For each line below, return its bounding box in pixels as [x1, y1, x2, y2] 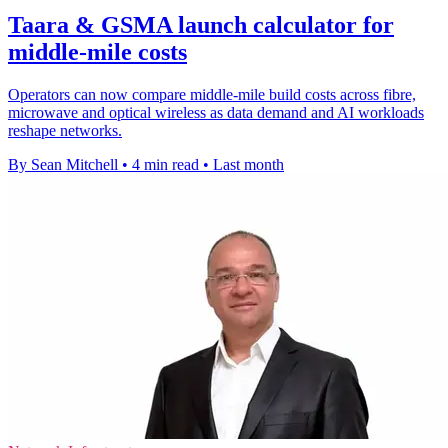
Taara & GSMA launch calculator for [8, 12, 394, 39]
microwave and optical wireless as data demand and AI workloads [8, 104, 424, 122]
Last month [213, 156, 284, 174]
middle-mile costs [8, 39, 187, 66]
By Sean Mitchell [8, 156, 118, 174]
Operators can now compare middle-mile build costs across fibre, [8, 86, 416, 104]
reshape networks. [8, 122, 122, 140]
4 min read [132, 156, 199, 174]
